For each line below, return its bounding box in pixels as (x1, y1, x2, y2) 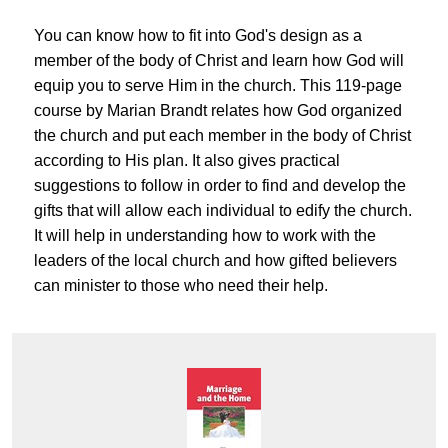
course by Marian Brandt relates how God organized (34, 102, 402, 120)
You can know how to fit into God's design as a (34, 27, 362, 45)
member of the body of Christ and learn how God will (34, 52, 404, 70)
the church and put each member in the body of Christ (34, 127, 411, 145)
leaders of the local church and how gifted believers (34, 252, 397, 270)
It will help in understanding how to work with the (34, 227, 376, 245)
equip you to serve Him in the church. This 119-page (34, 77, 402, 95)
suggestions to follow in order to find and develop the (34, 177, 406, 195)
